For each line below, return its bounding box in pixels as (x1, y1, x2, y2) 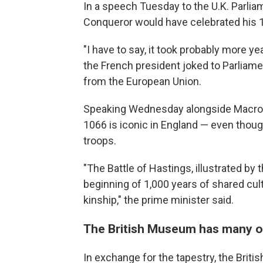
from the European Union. (83, 75, 201, 88)
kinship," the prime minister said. (83, 194, 234, 207)
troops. (83, 134, 116, 147)
